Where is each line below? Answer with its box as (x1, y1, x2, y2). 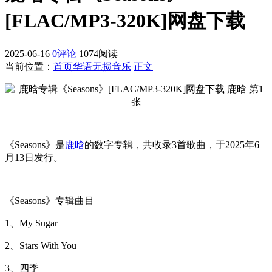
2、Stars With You (5, 240, 76, 251)
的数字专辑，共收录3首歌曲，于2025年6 (84, 139, 259, 150)
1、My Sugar (5, 217, 58, 228)
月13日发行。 (5, 152, 63, 163)
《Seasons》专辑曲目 (5, 195, 94, 206)
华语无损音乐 (73, 61, 131, 72)
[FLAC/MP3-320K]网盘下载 (5, 10, 245, 32)
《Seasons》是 (5, 139, 65, 150)
